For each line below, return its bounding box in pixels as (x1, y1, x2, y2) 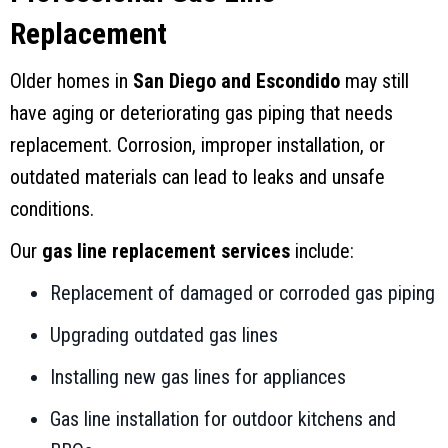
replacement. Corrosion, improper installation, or (10, 132, 385, 157)
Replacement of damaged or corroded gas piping (50, 280, 435, 305)
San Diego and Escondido (133, 68, 340, 93)
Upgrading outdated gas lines (50, 322, 278, 347)
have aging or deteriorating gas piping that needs (10, 100, 393, 125)
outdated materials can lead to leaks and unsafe (10, 164, 385, 189)
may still (340, 68, 409, 93)
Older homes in (10, 68, 133, 93)
